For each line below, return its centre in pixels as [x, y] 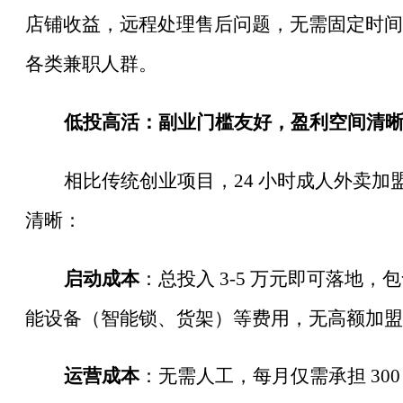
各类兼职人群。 [91, 63]
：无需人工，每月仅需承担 [252, 376]
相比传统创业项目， [148, 180]
